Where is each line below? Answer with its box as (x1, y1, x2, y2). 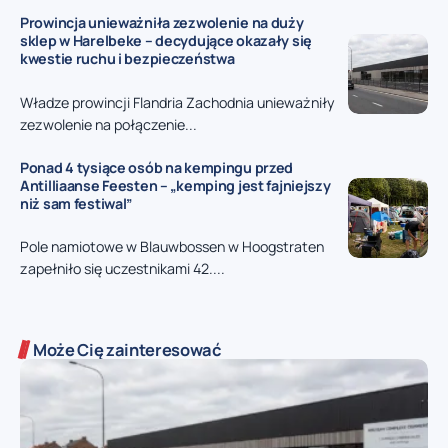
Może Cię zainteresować (33, 338, 222, 362)
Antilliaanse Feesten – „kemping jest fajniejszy (20, 175, 331, 195)
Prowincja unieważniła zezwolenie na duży (20, 13, 304, 33)
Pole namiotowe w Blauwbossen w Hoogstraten (20, 237, 324, 257)
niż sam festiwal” (20, 193, 133, 213)
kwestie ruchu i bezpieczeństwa (20, 49, 235, 69)
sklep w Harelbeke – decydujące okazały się (20, 31, 313, 51)
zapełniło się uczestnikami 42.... (20, 259, 225, 279)
